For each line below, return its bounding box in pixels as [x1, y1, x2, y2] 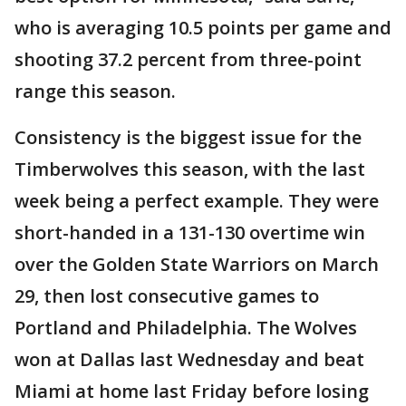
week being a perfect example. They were [14, 188, 379, 214]
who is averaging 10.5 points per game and [14, 15, 391, 41]
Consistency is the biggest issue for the [14, 125, 362, 150]
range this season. [14, 79, 176, 104]
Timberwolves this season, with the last [14, 157, 365, 182]
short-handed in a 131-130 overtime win [14, 220, 365, 246]
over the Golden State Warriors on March [14, 252, 379, 277]
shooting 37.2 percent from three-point [14, 47, 362, 72]
